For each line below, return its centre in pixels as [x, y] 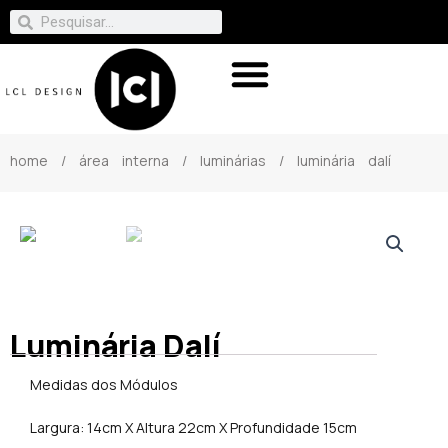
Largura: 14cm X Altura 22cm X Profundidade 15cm [193, 427]
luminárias [233, 160]
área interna [124, 160]
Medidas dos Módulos [104, 385]
